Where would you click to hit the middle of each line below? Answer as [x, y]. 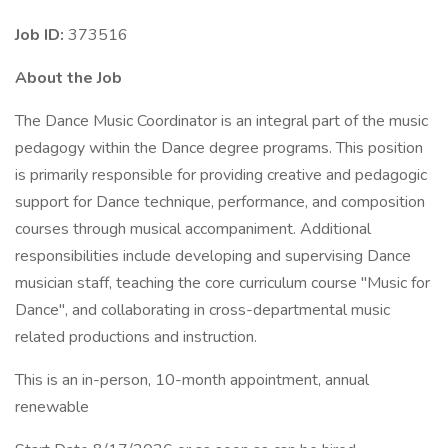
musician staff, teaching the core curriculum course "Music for [222, 283]
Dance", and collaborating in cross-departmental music [202, 310]
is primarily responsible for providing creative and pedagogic [221, 175]
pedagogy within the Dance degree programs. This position [219, 148]
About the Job [68, 78]
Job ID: [41, 35]
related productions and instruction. [136, 337]
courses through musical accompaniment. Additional [193, 229]
